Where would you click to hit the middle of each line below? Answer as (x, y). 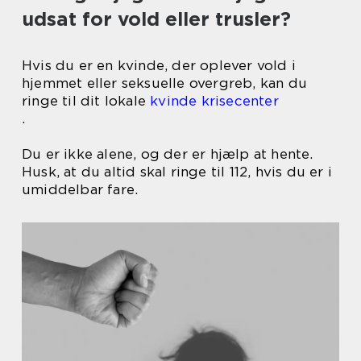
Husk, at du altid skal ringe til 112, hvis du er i (177, 172)
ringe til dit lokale (86, 101)
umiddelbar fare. (80, 189)
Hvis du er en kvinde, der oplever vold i (159, 65)
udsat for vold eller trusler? (156, 19)
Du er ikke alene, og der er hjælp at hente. (168, 154)
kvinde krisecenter (214, 101)
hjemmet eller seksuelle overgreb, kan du (165, 83)
